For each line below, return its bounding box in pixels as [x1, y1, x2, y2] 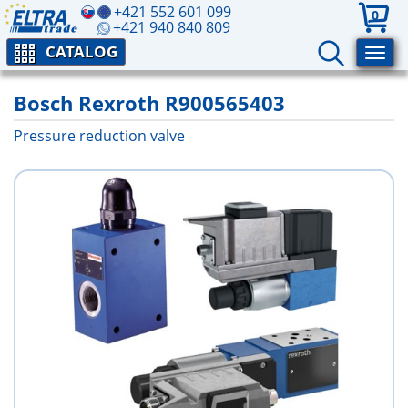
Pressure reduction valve [14, 126, 185, 146]
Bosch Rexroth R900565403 [14, 89, 285, 117]
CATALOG [46, 41, 117, 62]
